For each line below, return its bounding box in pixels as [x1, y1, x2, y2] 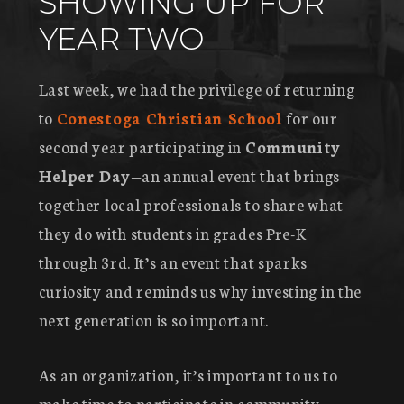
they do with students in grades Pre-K [38, 221, 307, 244]
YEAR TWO [38, 19, 205, 57]
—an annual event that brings [130, 163, 341, 187]
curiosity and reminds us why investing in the [38, 279, 363, 302]
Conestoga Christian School [56, 106, 282, 129]
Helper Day [38, 163, 131, 187]
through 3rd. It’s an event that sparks [38, 250, 308, 273]
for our [281, 106, 338, 129]
